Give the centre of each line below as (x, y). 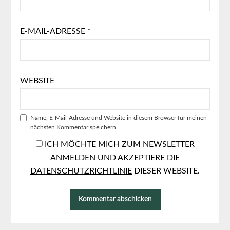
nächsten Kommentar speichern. (74, 127)
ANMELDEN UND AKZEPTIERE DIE (115, 157)
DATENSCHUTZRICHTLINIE (81, 171)
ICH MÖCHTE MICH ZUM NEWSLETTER (118, 144)
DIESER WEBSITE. (166, 171)
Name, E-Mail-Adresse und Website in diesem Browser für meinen (118, 117)
